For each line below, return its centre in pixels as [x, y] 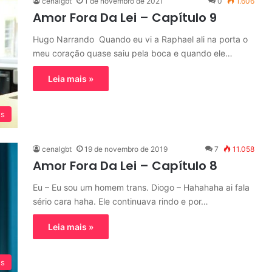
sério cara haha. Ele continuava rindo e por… [121, 201]
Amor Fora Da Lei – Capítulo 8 [125, 166]
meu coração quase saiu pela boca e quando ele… [133, 53]
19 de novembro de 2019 [126, 149]
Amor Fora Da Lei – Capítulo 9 [125, 18]
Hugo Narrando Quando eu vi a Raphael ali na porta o [140, 39]
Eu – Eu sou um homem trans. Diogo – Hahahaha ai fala [141, 187]
